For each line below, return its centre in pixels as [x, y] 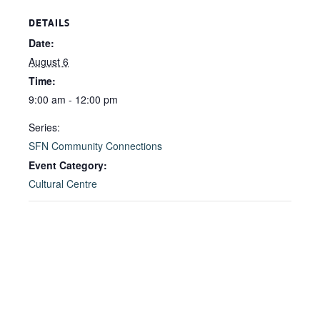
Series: [44, 127]
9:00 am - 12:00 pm [73, 99]
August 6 [49, 61]
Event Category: [68, 165]
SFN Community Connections [95, 146]
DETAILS [49, 23]
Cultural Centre [63, 184]
